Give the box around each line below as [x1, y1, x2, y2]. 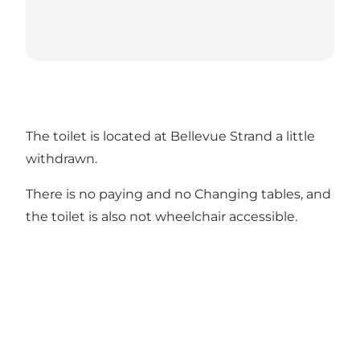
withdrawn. [26, 151, 97, 167]
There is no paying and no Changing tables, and [26, 186, 331, 202]
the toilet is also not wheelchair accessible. [26, 209, 297, 225]
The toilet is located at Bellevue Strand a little [26, 129, 315, 145]
